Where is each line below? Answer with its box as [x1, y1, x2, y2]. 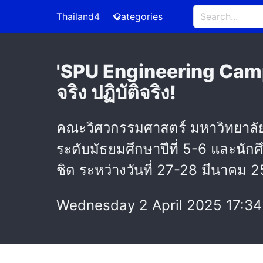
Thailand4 [56, 11, 100, 22]
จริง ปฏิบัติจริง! [56, 81, 176, 104]
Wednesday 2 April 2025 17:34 [56, 197, 262, 214]
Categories [114, 11, 163, 22]
